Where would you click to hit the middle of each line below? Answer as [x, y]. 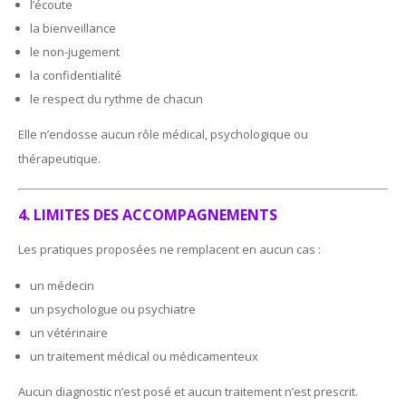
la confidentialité [76, 75]
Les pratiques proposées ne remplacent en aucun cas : [170, 249]
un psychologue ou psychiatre [113, 309]
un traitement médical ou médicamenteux [145, 356]
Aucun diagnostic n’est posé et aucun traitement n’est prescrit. [188, 391]
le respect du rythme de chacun [117, 98]
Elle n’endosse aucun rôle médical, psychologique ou [164, 134]
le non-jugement [75, 51]
